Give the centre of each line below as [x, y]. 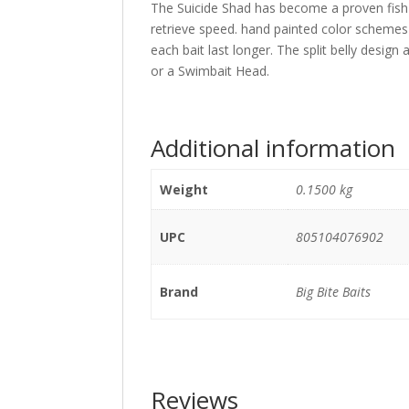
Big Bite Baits [333, 292]
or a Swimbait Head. [210, 71]
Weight [184, 189]
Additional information [273, 148]
